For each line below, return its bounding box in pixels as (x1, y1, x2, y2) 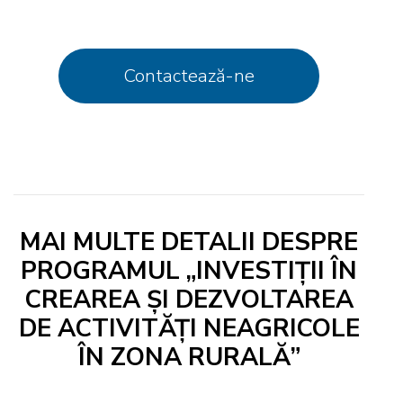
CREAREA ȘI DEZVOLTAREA (24, 282, 354, 317)
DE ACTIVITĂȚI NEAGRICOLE (18, 311, 360, 345)
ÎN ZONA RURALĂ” (77, 340, 300, 374)
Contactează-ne (123, 63, 255, 88)
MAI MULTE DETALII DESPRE (20, 225, 358, 259)
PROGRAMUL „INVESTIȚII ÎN (21, 254, 357, 288)
